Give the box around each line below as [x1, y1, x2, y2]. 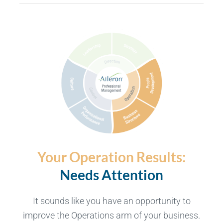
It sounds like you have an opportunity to [32, 196, 191, 207]
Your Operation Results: [37, 148, 186, 166]
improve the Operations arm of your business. [23, 210, 200, 221]
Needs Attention [60, 166, 163, 184]
